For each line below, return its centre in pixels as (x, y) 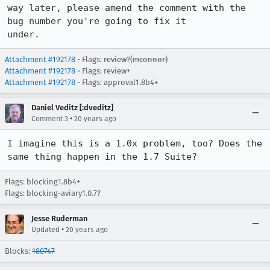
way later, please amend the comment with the (127, 8)
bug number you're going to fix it (97, 21)
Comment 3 (50, 119)
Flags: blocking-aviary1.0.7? (53, 193)
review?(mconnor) (136, 59)
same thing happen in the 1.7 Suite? (102, 157)
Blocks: (18, 251)
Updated (46, 230)
